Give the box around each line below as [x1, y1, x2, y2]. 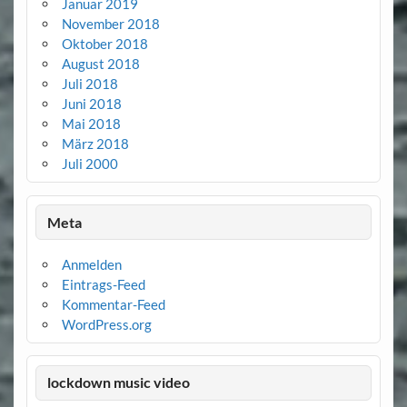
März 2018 [61, 135, 129, 153]
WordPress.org [61, 315, 152, 333]
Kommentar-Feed [61, 295, 165, 313]
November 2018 [61, 15, 160, 33]
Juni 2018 [61, 95, 122, 113]
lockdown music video [47, 373, 191, 392]
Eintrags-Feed [61, 275, 145, 293]
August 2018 [61, 55, 140, 73]
